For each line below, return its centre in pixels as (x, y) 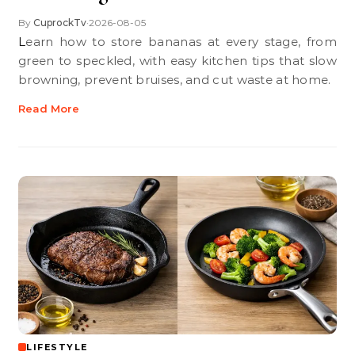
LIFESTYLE (57, 347)
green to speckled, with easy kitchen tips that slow (177, 61)
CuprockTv (60, 23)
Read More (49, 109)
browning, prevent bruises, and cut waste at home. (175, 80)
